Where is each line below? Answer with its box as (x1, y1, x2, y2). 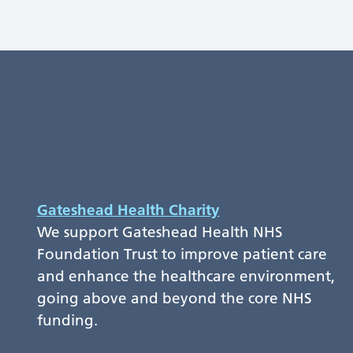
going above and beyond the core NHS (36, 289, 312, 308)
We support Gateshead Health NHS (36, 223, 283, 242)
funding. (36, 311, 98, 330)
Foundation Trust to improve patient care (36, 245, 327, 264)
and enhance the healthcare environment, (36, 267, 335, 286)
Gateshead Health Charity (36, 201, 220, 220)
